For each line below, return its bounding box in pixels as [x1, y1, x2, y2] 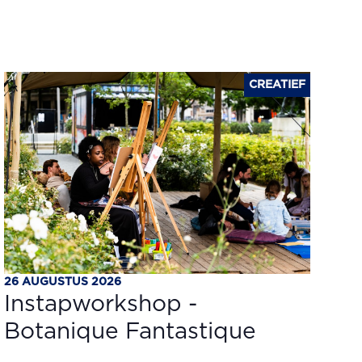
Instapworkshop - [4, 293, 198, 316]
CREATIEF [248, 79, 305, 90]
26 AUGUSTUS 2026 [4, 276, 122, 288]
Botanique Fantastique [4, 321, 257, 343]
